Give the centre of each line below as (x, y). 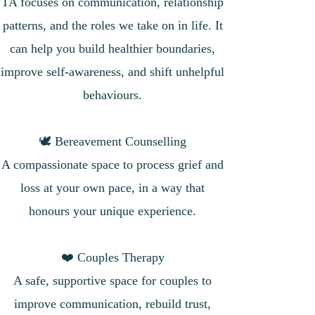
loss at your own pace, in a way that (112, 188)
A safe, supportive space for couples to (112, 281)
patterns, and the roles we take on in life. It (112, 25)
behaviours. (112, 95)
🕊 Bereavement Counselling (112, 141)
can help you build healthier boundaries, (112, 49)
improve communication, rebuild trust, (112, 304)
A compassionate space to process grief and (112, 165)
